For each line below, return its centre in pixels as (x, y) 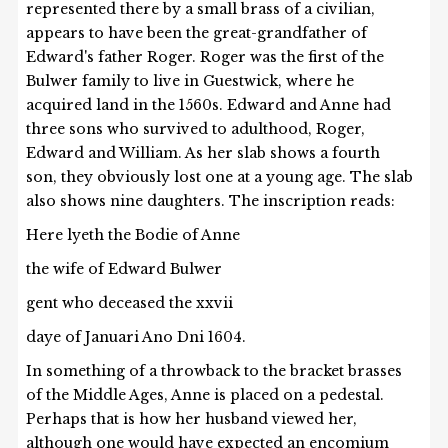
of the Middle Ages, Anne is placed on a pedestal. (205, 395)
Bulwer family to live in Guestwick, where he (190, 81)
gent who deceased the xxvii (130, 303)
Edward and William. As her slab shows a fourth (203, 153)
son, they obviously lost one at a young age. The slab (220, 177)
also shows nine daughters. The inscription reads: (211, 201)
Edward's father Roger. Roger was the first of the (205, 57)
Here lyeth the (79, 235)
